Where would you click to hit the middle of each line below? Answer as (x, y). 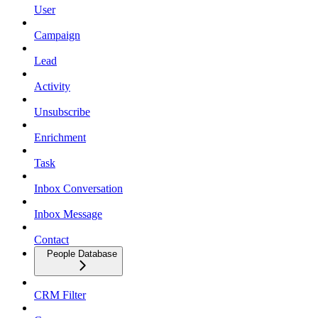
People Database (82, 253)
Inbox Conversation (78, 188)
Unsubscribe (62, 111)
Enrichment (60, 137)
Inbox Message (68, 214)
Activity (52, 86)
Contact (51, 239)
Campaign (57, 35)
